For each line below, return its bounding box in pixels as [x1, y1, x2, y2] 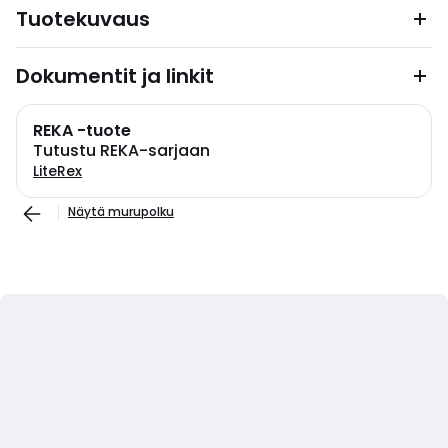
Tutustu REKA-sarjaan [33, 139, 210, 162]
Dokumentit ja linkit [16, 62, 214, 90]
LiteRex [33, 161, 82, 181]
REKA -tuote [33, 119, 131, 142]
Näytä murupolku [68, 203, 174, 220]
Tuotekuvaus [16, 5, 150, 33]
